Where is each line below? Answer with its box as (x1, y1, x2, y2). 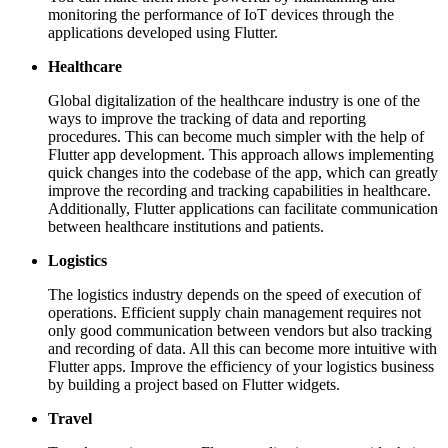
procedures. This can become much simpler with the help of (48, 127, 424, 145)
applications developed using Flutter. (48, 23, 278, 41)
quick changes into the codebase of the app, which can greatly (48, 163, 438, 181)
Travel (48, 409, 92, 427)
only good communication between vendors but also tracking (48, 321, 432, 339)
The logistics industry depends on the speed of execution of (48, 285, 421, 303)
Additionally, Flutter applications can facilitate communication (48, 199, 438, 217)
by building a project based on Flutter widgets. (48, 375, 340, 393)
